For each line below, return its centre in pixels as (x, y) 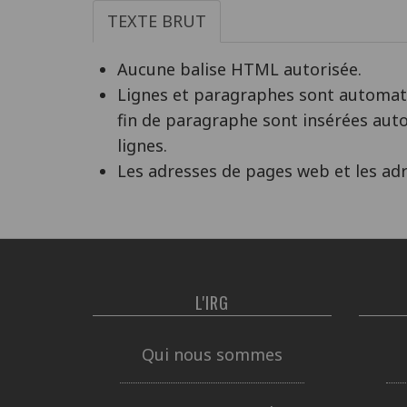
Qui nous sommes (212, 354)
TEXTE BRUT (157, 21)
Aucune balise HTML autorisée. (239, 69)
